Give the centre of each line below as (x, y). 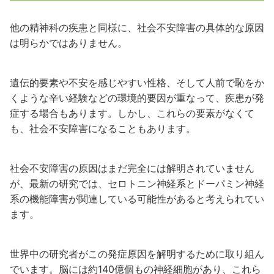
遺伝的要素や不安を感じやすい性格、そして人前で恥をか (137, 83)
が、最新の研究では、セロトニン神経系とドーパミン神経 (137, 183)
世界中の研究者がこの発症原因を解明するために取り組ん (137, 254)
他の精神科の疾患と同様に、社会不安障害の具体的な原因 (137, 28)
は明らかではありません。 (68, 43)
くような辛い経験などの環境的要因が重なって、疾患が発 (137, 98)
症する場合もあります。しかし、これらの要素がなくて (132, 113)
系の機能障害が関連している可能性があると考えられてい (137, 199)
